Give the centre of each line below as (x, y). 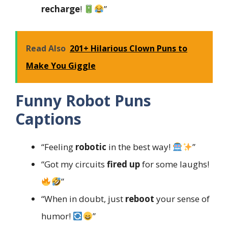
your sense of (182, 198)
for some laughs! (175, 164)
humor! (57, 216)
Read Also (46, 48)
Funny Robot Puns (83, 100)
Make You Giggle (61, 65)
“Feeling (58, 147)
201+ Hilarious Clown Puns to (129, 48)
